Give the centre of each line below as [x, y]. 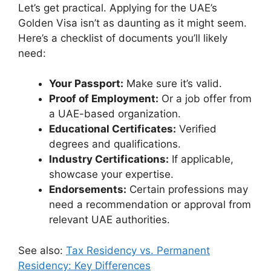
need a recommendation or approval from [150, 204]
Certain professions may [187, 189]
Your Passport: [86, 83]
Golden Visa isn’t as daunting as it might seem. [132, 23]
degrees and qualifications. [115, 144]
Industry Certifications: [109, 159]
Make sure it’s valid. [173, 83]
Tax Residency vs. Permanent [138, 250]
